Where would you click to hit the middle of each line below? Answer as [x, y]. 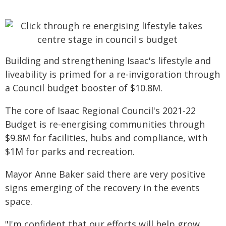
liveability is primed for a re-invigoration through [112, 74]
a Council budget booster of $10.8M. [84, 88]
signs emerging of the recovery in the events [102, 188]
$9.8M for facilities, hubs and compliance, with [106, 138]
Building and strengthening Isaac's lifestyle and [108, 61]
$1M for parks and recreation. [70, 151]
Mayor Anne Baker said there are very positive [105, 174]
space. [19, 201]
